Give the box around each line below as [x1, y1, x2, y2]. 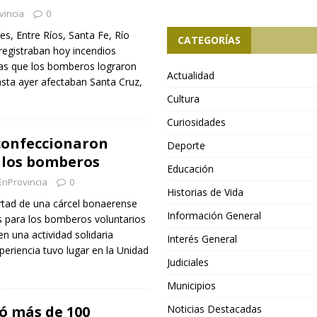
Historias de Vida [167, 185, 244, 199]
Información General [167, 209, 262, 222]
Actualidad [167, 69, 215, 82]
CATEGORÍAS [178, 33, 241, 47]
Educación [167, 162, 214, 175]
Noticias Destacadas [167, 302, 263, 316]
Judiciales [167, 255, 209, 269]
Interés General [167, 232, 238, 246]
